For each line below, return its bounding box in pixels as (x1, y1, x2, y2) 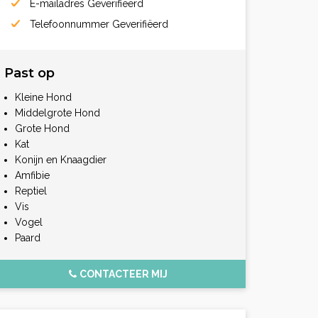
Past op (4, 65, 55, 81)
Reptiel (15, 185, 47, 197)
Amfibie (15, 169, 50, 181)
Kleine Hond (15, 91, 72, 103)
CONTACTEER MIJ (79, 268, 168, 280)
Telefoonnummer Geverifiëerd (27, 18, 168, 30)
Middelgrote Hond (15, 106, 100, 119)
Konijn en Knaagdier (15, 153, 106, 165)
